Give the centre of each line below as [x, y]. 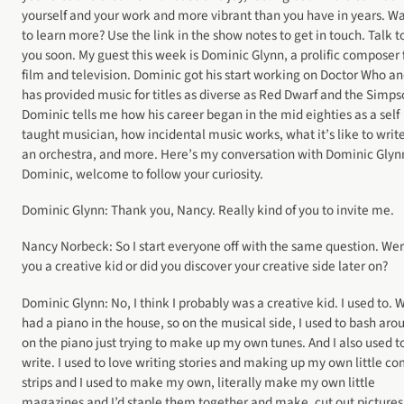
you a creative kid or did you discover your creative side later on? [205, 266]
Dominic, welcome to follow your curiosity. [142, 174]
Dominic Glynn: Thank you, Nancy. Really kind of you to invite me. [208, 211]
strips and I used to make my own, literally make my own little [198, 382]
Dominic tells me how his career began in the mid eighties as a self [211, 114]
